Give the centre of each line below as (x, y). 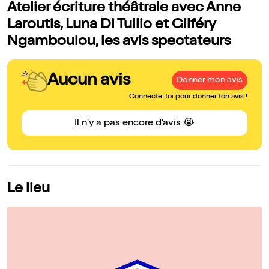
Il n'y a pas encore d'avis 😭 (134, 124)
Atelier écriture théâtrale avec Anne (124, 9)
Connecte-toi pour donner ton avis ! (188, 98)
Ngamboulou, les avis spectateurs (119, 42)
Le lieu (29, 189)
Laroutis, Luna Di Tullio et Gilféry (111, 26)
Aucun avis (89, 81)
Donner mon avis (210, 81)
